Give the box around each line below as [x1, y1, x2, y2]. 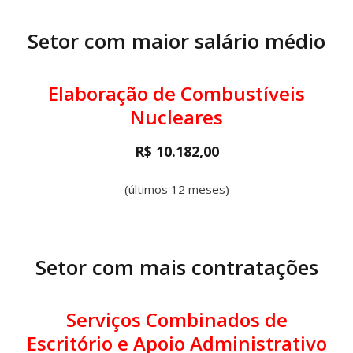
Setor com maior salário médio [28, 27, 325, 55]
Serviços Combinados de [65, 307, 288, 333]
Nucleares [130, 104, 223, 130]
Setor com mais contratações [35, 253, 318, 281]
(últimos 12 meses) [124, 181, 229, 197]
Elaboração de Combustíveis [48, 80, 305, 106]
